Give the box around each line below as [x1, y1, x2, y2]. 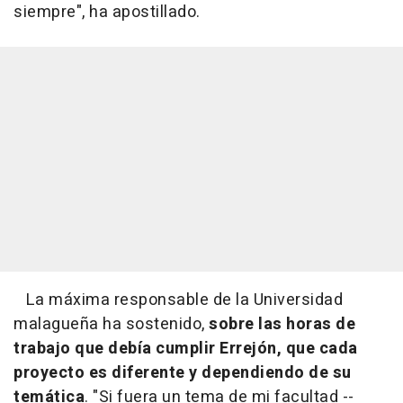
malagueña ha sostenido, [13, 311, 209, 336]
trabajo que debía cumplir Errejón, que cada [13, 336, 358, 361]
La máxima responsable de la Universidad [13, 287, 343, 312]
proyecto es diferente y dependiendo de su [13, 360, 352, 385]
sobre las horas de [209, 311, 355, 336]
